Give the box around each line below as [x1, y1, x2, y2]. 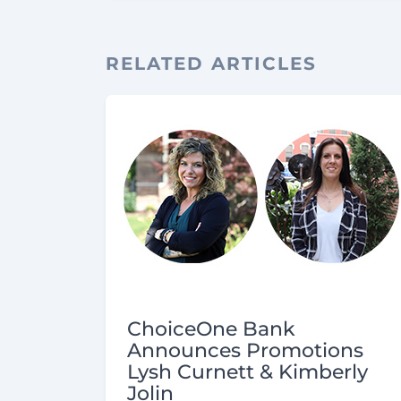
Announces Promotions [127, 338, 363, 363]
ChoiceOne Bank [127, 317, 295, 342]
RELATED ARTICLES [106, 53, 317, 75]
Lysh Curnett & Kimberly [127, 360, 368, 385]
